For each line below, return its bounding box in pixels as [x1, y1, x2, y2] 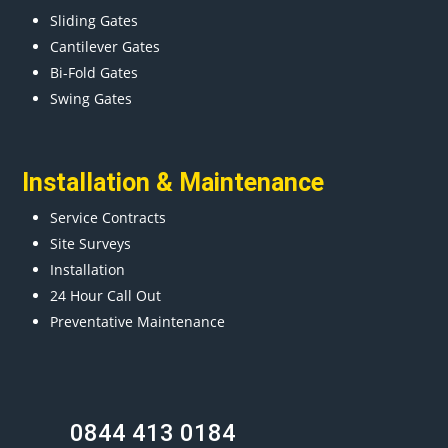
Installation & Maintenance [22, 167, 325, 197]
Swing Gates [50, 88, 133, 108]
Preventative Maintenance [50, 311, 226, 331]
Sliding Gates [50, 10, 139, 30]
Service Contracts [50, 207, 167, 227]
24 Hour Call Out [50, 285, 162, 305]
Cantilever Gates [50, 36, 161, 56]
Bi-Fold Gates [50, 62, 139, 82]
